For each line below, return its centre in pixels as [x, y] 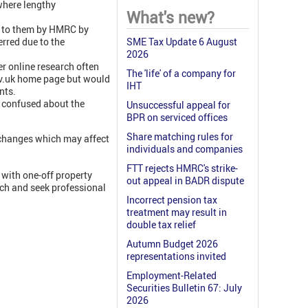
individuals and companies [185, 149]
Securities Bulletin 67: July [184, 288]
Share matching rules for [180, 137]
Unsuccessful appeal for [178, 105]
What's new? [170, 18]
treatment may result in [177, 212]
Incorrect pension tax [172, 200]
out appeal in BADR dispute [185, 181]
